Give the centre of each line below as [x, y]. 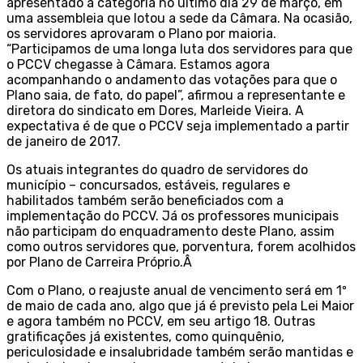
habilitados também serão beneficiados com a [145, 201]
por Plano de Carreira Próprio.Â [99, 263]
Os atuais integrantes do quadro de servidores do [157, 170]
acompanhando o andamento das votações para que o [172, 80]
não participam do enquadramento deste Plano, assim [171, 232]
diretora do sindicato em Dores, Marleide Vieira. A [155, 111]
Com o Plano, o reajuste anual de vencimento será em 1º [177, 291]
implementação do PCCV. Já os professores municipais [173, 216]
